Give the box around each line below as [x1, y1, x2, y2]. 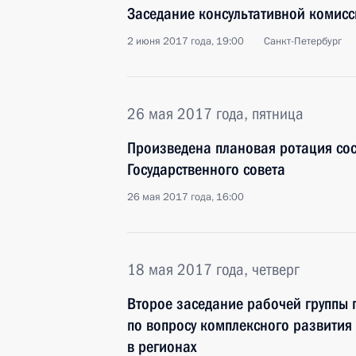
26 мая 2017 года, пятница [127, 104, 304, 123]
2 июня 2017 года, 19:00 [127, 34, 244, 48]
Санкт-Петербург [264, 34, 342, 48]
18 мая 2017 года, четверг [127, 260, 300, 279]
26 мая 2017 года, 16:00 [127, 190, 244, 204]
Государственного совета [127, 160, 285, 179]
